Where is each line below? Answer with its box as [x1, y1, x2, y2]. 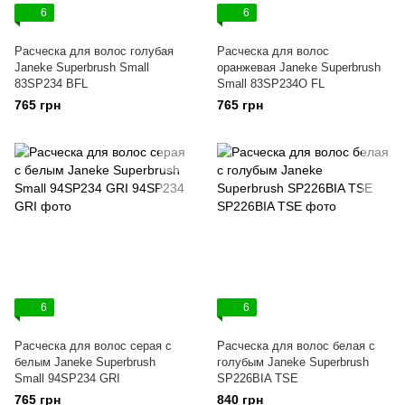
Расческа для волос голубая [14, 44, 174, 58]
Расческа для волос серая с [14, 339, 172, 353]
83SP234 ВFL [14, 77, 88, 90]
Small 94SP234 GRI [14, 372, 120, 385]
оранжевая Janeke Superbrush [217, 61, 381, 74]
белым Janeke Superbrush [14, 355, 155, 369]
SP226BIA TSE [217, 372, 298, 385]
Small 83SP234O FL [217, 77, 325, 90]
